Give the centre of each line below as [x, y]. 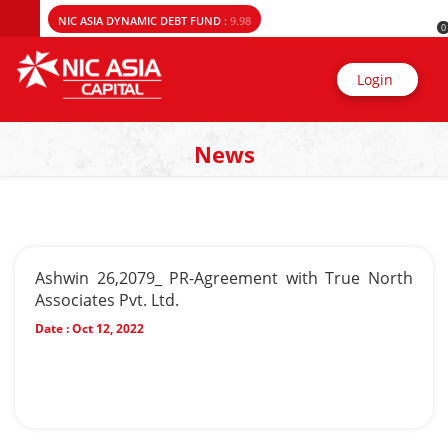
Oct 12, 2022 [106, 328]
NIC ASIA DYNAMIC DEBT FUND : [144, 20]
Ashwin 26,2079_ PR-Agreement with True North [224, 278]
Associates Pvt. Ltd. [107, 300]
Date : [52, 328]
